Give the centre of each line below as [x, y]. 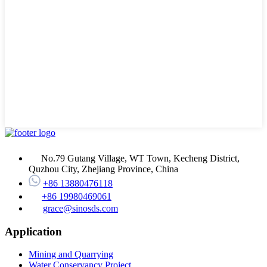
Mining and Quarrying [71, 254]
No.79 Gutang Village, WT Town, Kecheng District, [140, 158]
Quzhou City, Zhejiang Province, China [103, 169]
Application [33, 231]
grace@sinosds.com [80, 208]
